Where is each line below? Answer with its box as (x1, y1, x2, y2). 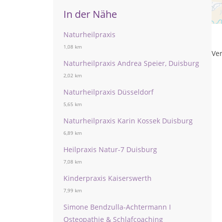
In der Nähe (63, 7, 117, 21)
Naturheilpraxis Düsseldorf (63, 87, 154, 97)
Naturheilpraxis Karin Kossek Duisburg (63, 116, 193, 125)
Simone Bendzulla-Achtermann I (63, 202, 171, 212)
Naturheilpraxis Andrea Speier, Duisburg (63, 58, 199, 68)
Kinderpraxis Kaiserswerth (63, 173, 152, 183)
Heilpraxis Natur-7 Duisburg (63, 145, 157, 154)
